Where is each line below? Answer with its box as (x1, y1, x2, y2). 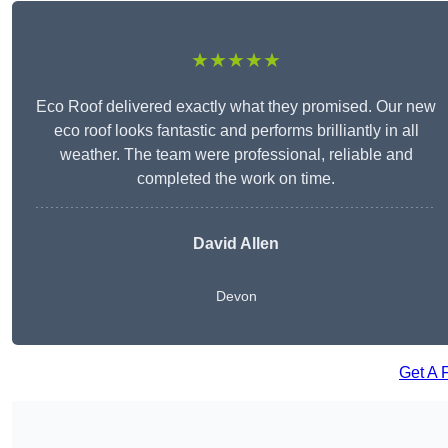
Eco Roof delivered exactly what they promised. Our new (36, 98, 436, 116)
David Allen (193, 235, 279, 253)
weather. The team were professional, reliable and (59, 146, 413, 164)
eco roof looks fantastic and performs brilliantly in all (53, 122, 419, 140)
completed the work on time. (137, 170, 335, 188)
